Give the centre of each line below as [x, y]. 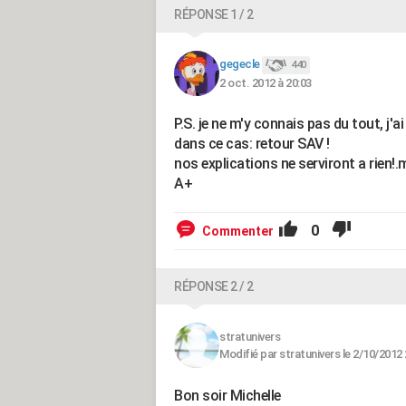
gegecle [240, 64]
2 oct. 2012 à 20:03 [266, 82]
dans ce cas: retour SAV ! [252, 144]
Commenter [238, 231]
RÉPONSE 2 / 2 [214, 286]
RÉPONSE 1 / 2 [214, 14]
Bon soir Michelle [227, 396]
